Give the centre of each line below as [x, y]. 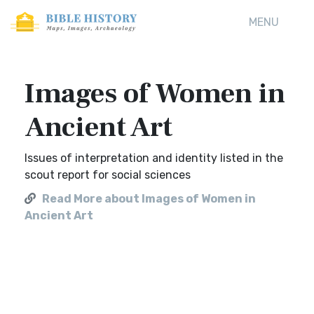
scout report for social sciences [108, 175]
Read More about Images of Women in [149, 199]
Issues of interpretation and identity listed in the [154, 158]
